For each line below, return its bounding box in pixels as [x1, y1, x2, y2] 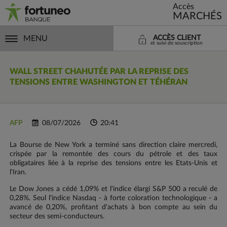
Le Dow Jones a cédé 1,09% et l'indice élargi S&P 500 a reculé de [9, 185, 218, 193]
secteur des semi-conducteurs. [9, 213, 104, 220]
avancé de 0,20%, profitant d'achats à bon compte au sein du [9, 204, 218, 211]
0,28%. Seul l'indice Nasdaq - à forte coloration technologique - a [9, 195, 218, 202]
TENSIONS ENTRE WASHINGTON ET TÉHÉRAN [9, 78, 187, 86]
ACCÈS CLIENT [153, 34, 201, 42]
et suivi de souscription [150, 41, 203, 46]
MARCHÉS [173, 11, 222, 21]
